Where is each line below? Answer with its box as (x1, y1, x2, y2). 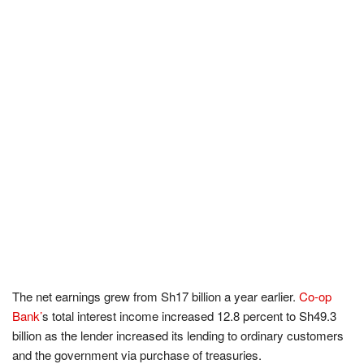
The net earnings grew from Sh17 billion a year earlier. (12, 287, 299, 305)
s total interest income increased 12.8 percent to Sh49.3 (42, 306, 336, 324)
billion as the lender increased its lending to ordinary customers (12, 326, 344, 344)
